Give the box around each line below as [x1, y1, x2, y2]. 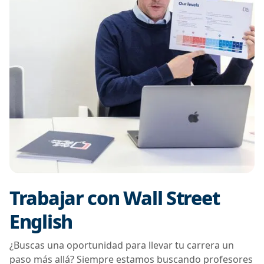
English [9, 208, 73, 234]
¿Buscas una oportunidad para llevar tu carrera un [9, 238, 234, 252]
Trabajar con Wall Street [9, 184, 220, 210]
